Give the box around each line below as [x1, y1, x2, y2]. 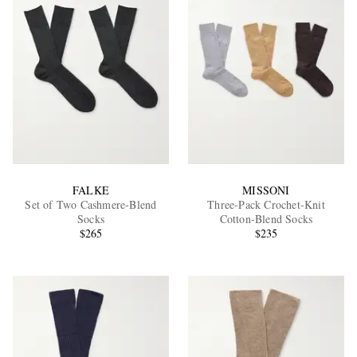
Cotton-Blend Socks [219, 210, 313, 226]
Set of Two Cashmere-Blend [25, 196, 157, 212]
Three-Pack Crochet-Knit [207, 196, 325, 212]
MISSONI [242, 182, 290, 198]
